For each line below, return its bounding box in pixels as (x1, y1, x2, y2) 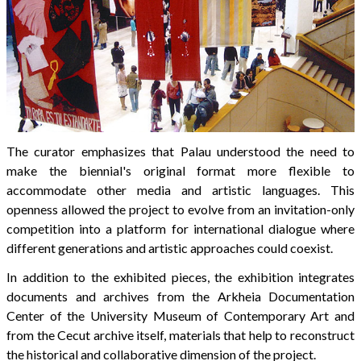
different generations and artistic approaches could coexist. (6, 240, 333, 256)
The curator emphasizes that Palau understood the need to (6, 143, 355, 160)
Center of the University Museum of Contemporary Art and (6, 308, 355, 324)
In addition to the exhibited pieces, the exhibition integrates (6, 269, 355, 285)
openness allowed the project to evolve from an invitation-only (6, 201, 355, 218)
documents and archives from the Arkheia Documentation (6, 288, 355, 305)
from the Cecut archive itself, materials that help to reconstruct (6, 327, 355, 343)
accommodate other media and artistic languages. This (6, 182, 355, 198)
